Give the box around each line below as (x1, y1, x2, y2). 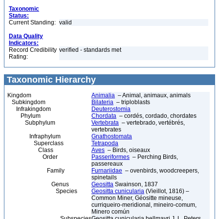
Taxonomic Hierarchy (4, 75, 96, 85)
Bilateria (91, 99, 113, 106)
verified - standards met (59, 46, 121, 53)
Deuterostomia (91, 106, 131, 112)
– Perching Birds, (130, 153, 178, 160)
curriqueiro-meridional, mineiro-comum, (91, 201, 197, 208)
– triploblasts (113, 99, 150, 106)
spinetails (91, 174, 117, 181)
